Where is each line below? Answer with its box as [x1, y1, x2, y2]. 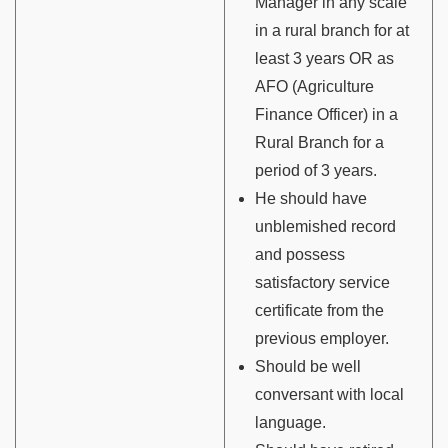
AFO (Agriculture [255, 77, 374, 95]
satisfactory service [255, 273, 390, 291]
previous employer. [255, 329, 389, 347]
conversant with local [255, 385, 404, 403]
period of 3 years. [255, 161, 377, 179]
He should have [255, 189, 367, 207]
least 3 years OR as [255, 49, 394, 67]
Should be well [255, 357, 361, 375]
